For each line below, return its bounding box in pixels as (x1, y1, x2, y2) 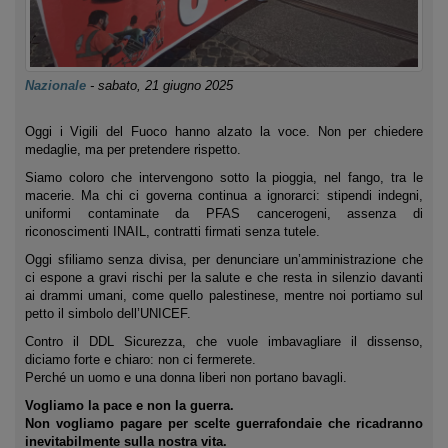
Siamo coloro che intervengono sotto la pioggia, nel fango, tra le (25, 170, 423, 185)
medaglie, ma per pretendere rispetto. (25, 142, 241, 157)
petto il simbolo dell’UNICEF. (25, 306, 191, 321)
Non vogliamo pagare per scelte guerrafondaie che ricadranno (25, 416, 423, 431)
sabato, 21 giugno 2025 (98, 78, 233, 93)
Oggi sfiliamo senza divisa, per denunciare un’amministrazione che (25, 252, 423, 267)
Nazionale (25, 78, 86, 93)
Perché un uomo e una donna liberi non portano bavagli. (25, 370, 347, 385)
